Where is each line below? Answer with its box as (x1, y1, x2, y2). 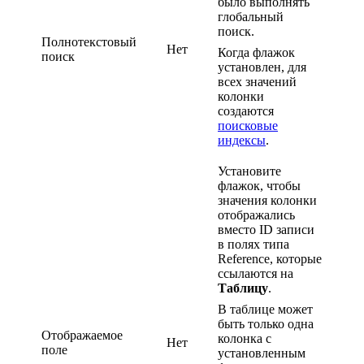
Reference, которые (218, 251, 322, 266)
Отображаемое (41, 327, 123, 342)
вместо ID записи (218, 222, 314, 236)
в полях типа (218, 236, 289, 251)
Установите (218, 163, 281, 178)
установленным (218, 345, 305, 360)
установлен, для (218, 59, 306, 74)
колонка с (218, 331, 271, 345)
